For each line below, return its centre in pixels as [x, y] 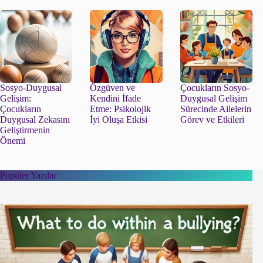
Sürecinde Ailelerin [215, 109]
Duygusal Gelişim [213, 98]
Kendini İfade [116, 98]
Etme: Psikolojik [121, 109]
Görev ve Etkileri [212, 119]
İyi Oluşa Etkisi [119, 119]
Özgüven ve [113, 87]
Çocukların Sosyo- [215, 87]
